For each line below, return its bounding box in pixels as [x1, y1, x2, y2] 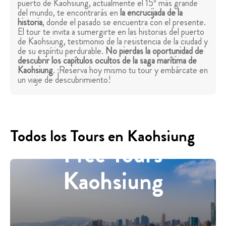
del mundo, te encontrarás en [18, 6, 120, 20]
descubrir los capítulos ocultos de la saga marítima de [18, 54, 197, 68]
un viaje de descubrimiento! [18, 73, 111, 87]
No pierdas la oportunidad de [105, 44, 203, 58]
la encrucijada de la [120, 6, 183, 20]
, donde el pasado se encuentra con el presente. [42, 16, 206, 29]
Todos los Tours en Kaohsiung [10, 124, 195, 148]
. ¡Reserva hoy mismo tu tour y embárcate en [53, 64, 208, 77]
